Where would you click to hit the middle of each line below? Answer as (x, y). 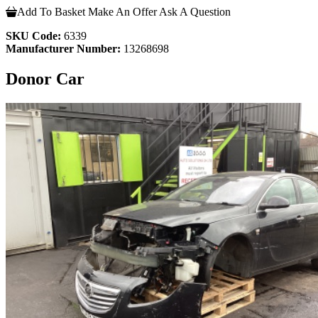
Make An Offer (122, 11)
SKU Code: (33, 35)
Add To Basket (51, 11)
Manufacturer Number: (63, 48)
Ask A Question (195, 11)
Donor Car (45, 78)
